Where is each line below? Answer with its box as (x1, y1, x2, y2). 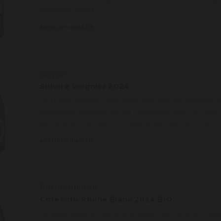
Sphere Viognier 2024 (39, 81, 130, 91)
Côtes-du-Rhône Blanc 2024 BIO (39, 194, 173, 204)
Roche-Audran (39, 181, 97, 192)
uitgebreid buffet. (39, 4, 95, 14)
